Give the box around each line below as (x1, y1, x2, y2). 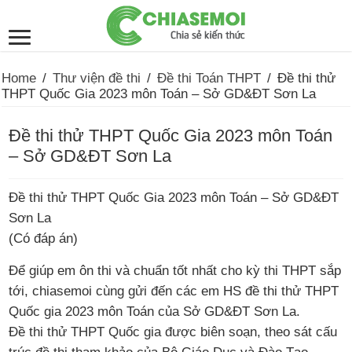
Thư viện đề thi (53, 71, 141, 86)
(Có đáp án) (9, 230, 79, 247)
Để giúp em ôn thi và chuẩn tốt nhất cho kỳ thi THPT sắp (9, 262, 342, 279)
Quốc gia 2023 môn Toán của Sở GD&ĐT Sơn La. (9, 303, 301, 320)
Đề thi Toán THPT (157, 71, 262, 86)
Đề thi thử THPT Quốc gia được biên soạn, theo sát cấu (9, 324, 338, 340)
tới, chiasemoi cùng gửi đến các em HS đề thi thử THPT (9, 283, 339, 299)
